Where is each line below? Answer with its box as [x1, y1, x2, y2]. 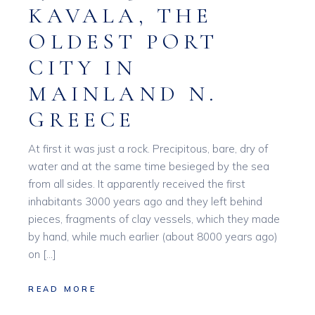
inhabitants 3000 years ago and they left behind [28, 194, 263, 208]
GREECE [28, 105, 136, 133]
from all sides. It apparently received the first [28, 176, 246, 191]
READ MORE [28, 284, 97, 294]
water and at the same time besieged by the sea [28, 159, 270, 173]
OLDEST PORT [28, 27, 219, 55]
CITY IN [28, 53, 136, 81]
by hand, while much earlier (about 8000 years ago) [28, 229, 278, 243]
